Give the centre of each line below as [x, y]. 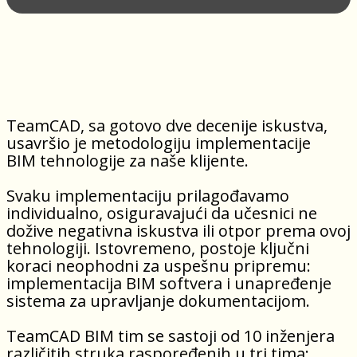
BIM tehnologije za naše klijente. [127, 161]
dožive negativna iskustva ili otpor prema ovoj [178, 231]
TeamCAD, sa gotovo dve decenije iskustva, [167, 126]
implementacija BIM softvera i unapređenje [169, 283]
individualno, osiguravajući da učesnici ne [162, 213]
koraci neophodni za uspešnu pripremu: [159, 266]
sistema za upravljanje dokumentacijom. [158, 301]
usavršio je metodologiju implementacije [159, 143]
